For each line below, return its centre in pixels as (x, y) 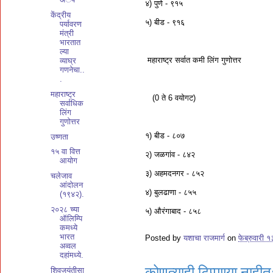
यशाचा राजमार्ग (204, 238)
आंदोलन (72, 185)
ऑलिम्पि (71, 218)
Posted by (164, 238)
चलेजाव (62, 176)
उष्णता (60, 136)
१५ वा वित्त (66, 152)
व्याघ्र (68, 61)
